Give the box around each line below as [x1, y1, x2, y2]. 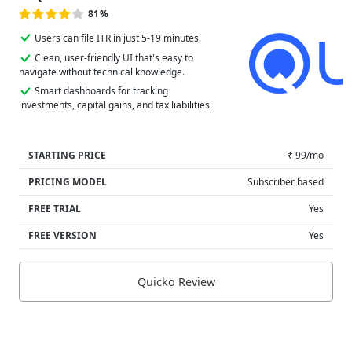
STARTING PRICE [28, 148, 106, 162]
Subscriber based [247, 174, 324, 189]
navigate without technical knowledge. [19, 64, 185, 79]
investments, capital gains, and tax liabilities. [19, 97, 212, 112]
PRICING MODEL [28, 174, 107, 189]
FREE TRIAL [28, 201, 81, 215]
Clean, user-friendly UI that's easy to [35, 51, 193, 65]
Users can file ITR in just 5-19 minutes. [35, 31, 201, 45]
